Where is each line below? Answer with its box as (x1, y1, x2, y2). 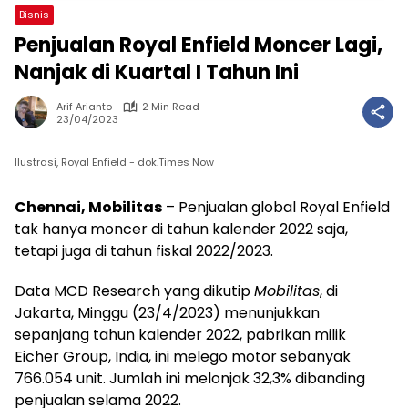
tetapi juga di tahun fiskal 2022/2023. (15, 240, 273, 261)
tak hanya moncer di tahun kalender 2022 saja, (15, 219, 348, 240)
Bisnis (19, 7, 49, 22)
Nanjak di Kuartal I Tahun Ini (15, 58, 299, 87)
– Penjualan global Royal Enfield (162, 197, 390, 218)
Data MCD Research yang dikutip (15, 280, 254, 301)
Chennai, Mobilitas (15, 197, 162, 218)
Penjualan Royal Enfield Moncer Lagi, (15, 31, 382, 59)
